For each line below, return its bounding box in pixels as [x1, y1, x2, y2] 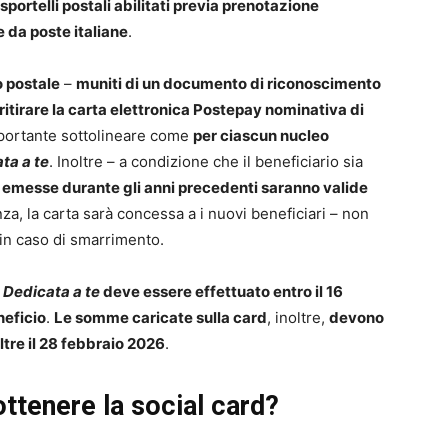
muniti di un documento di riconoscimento [76, 74, 381, 94]
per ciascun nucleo [193, 126, 329, 146]
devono [329, 308, 384, 328]
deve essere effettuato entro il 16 [100, 282, 343, 302]
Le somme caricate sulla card [54, 308, 267, 328]
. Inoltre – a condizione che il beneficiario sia [49, 152, 363, 172]
